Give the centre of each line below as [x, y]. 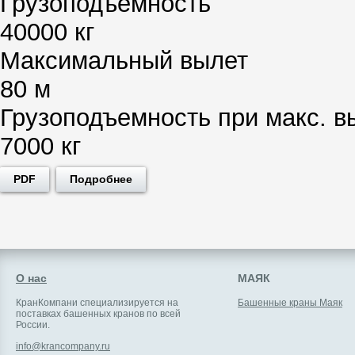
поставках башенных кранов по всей [98, 313]
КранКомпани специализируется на [97, 302]
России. [33, 324]
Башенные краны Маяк [290, 302]
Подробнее [101, 179]
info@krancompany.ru [63, 346]
